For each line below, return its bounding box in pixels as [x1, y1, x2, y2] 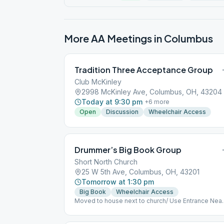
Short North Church [74, 157, 137, 166]
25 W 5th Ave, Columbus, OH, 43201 [81, 167, 199, 176]
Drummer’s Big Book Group [74, 144, 181, 155]
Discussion [106, 108, 138, 115]
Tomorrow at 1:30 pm [81, 177, 154, 186]
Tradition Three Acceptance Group [74, 64, 213, 75]
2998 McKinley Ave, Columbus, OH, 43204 [81, 87, 222, 96]
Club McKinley [74, 77, 121, 86]
